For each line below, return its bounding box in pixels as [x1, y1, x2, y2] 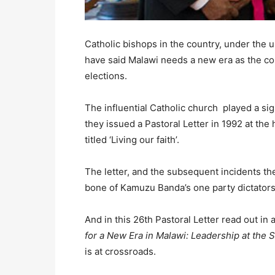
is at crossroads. [85, 245, 156, 257]
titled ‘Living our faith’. [85, 133, 179, 145]
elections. [85, 69, 127, 82]
